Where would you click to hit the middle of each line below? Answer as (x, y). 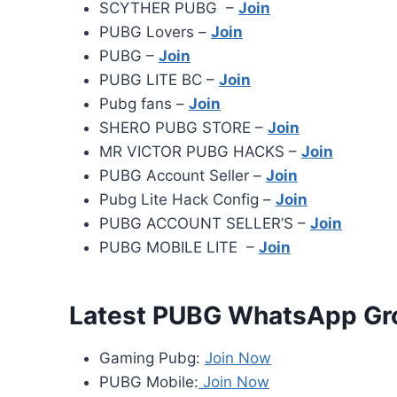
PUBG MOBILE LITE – (179, 248)
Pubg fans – (144, 104)
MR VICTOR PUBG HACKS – (200, 152)
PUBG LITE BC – (159, 80)
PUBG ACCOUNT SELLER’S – (205, 224)
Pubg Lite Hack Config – (187, 200)
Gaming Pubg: (152, 358)
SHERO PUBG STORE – (183, 128)
